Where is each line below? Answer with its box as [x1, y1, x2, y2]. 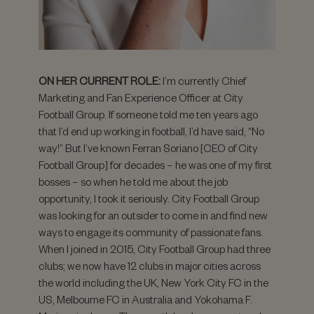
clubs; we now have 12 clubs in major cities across [39, 259, 261, 273]
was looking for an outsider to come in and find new [39, 208, 268, 222]
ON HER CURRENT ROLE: [39, 74, 161, 88]
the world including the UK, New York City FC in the [39, 275, 268, 289]
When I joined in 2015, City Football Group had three [39, 242, 271, 256]
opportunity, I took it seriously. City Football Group [39, 191, 259, 205]
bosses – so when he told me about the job [39, 175, 228, 189]
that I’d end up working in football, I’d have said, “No [39, 124, 264, 138]
